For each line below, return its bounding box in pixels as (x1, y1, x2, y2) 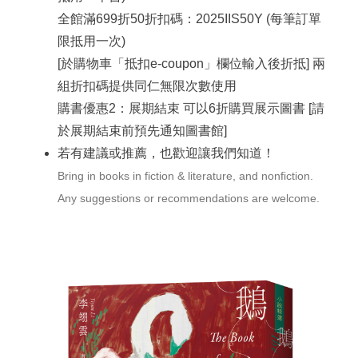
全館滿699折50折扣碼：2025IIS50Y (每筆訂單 (58, 11, 322, 26)
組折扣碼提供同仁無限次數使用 (58, 78, 237, 93)
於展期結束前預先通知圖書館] (58, 123, 228, 137)
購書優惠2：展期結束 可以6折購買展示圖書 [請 (58, 101, 325, 115)
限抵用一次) (58, 34, 126, 48)
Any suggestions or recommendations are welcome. (58, 191, 320, 205)
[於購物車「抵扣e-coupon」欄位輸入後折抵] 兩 (58, 56, 326, 70)
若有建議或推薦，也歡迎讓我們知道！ (58, 145, 276, 160)
